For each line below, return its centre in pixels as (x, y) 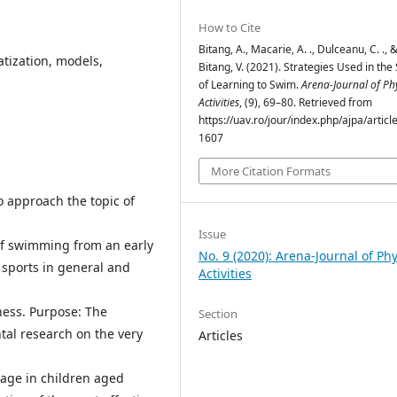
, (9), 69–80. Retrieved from (306, 102)
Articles (221, 335)
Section (218, 314)
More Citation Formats (271, 171)
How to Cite (230, 27)
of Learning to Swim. (250, 85)
